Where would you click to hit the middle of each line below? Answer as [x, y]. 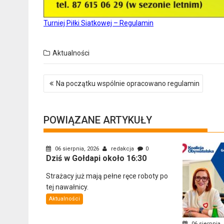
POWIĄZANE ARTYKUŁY [98, 120]
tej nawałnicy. [67, 187]
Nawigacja [67, 79]
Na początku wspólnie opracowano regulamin [128, 84]
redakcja [122, 149]
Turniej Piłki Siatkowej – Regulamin [98, 23]
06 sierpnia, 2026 [77, 149]
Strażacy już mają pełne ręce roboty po [107, 176]
